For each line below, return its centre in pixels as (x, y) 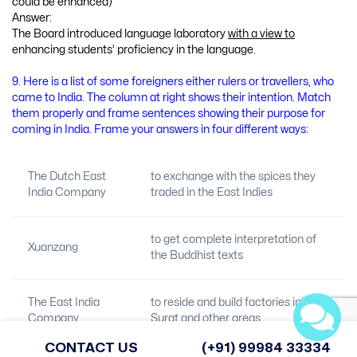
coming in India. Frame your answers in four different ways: (160, 130)
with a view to (261, 34)
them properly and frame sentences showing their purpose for (169, 114)
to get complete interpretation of (233, 239)
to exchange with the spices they (233, 176)
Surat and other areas (205, 318)
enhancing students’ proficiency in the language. (134, 50)
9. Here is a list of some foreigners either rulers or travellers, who (173, 82)
